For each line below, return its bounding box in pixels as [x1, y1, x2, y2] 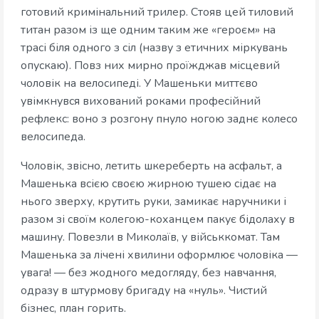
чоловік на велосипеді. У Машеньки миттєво [21, 75, 258, 91]
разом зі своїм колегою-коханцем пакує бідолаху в [21, 211, 295, 227]
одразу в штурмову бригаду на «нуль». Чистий [21, 282, 267, 298]
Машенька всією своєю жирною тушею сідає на [21, 175, 276, 192]
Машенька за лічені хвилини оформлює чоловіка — [21, 246, 298, 263]
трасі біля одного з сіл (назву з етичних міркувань [21, 39, 288, 56]
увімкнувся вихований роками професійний [21, 93, 261, 109]
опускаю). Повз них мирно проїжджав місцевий [21, 57, 280, 73]
